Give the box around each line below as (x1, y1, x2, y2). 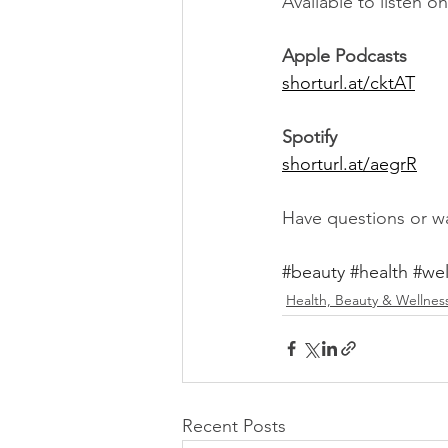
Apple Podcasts (282, 44, 407, 67)
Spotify (282, 125, 337, 148)
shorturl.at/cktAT (282, 71, 415, 94)
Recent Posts (182, 414, 286, 437)
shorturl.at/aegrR (282, 152, 417, 175)
